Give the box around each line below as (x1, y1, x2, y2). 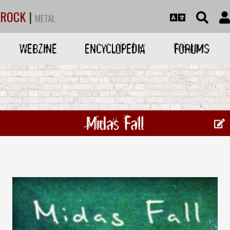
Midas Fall (86, 111, 144, 136)
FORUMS (174, 40, 209, 57)
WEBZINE (20, 40, 57, 57)
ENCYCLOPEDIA (84, 40, 145, 57)
